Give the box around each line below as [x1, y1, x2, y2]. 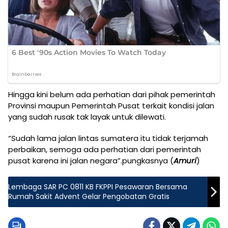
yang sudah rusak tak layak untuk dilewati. [8, 111, 166, 122]
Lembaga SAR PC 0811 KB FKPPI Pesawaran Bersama [8, 181, 187, 192]
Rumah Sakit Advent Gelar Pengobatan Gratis [8, 191, 169, 202]
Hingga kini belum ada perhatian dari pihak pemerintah [8, 89, 215, 100]
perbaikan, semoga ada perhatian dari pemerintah [8, 144, 201, 155]
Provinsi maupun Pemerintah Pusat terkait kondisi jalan [8, 100, 214, 111]
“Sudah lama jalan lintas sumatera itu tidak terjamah [8, 132, 208, 144]
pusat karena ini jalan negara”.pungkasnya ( [8, 155, 174, 166]
